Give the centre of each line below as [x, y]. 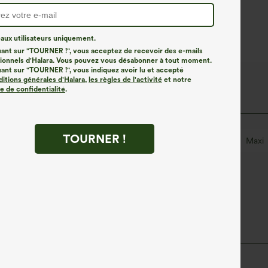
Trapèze [20, 165]
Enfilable [124, 140]
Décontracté [193, 140]
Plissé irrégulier [50, 140]
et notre [177, 79]
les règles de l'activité [125, 79]
